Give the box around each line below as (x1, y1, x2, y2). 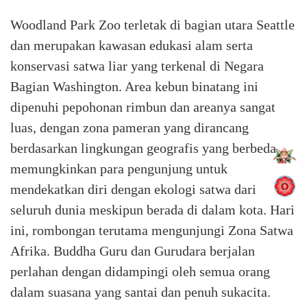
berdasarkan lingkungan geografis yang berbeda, (10, 140, 280, 156)
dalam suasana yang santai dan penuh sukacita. (10, 284, 271, 299)
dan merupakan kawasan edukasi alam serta (10, 38, 253, 53)
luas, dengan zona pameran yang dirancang (10, 120, 249, 135)
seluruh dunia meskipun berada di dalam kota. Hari (10, 202, 295, 217)
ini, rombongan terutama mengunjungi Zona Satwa (10, 223, 293, 238)
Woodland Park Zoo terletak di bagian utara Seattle (10, 17, 295, 32)
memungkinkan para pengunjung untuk (10, 161, 228, 176)
